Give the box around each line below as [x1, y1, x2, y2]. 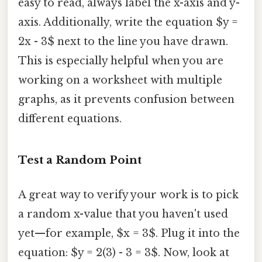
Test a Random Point [18, 153, 142, 167]
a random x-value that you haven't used [18, 208, 228, 221]
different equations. [18, 112, 122, 125]
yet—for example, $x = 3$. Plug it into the [18, 227, 240, 240]
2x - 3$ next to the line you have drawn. [18, 35, 228, 48]
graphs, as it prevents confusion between [18, 92, 235, 106]
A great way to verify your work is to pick [18, 188, 239, 202]
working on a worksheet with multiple [18, 73, 222, 87]
